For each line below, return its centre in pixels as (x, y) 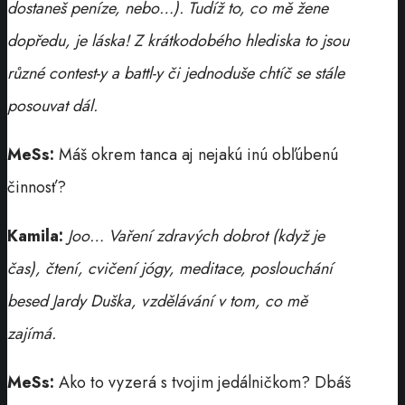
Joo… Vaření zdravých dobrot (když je (196, 235)
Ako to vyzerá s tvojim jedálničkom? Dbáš (205, 382)
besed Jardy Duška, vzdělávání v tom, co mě (157, 301)
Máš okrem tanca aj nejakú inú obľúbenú (198, 154)
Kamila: (35, 235)
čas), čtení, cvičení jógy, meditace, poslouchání (170, 268)
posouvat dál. (52, 105)
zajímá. (32, 333)
